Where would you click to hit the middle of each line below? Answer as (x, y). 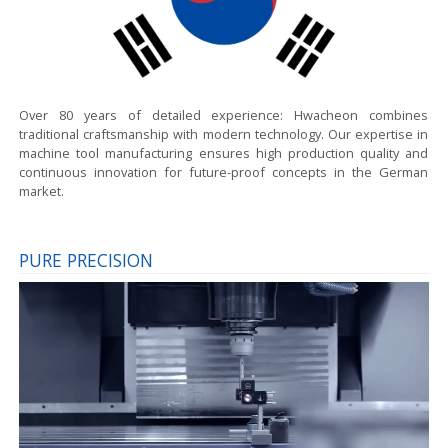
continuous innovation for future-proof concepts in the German (224, 171)
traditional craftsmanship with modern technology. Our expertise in (224, 133)
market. (42, 190)
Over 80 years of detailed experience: (157, 114)
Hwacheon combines (361, 114)
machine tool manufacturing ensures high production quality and (224, 152)
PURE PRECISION (86, 259)
